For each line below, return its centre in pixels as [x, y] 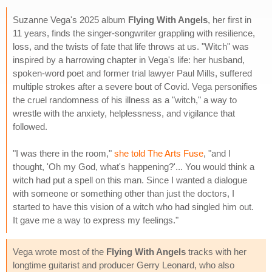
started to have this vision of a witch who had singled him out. [133, 206]
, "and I [217, 153]
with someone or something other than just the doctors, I [124, 193]
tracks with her [216, 251]
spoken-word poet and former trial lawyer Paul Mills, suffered [132, 73]
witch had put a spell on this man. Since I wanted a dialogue [130, 180]
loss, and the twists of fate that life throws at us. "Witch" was [131, 46]
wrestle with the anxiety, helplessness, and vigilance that [124, 113]
